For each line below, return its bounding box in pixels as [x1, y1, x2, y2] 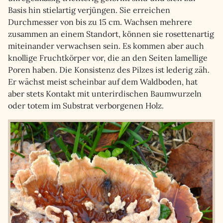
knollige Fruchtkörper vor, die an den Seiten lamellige [8, 53, 208, 63]
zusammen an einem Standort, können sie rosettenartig [8, 29, 214, 39]
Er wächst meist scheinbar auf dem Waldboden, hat [8, 77, 198, 87]
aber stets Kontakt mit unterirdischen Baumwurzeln [8, 89, 202, 99]
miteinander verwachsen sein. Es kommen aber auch [8, 41, 204, 51]
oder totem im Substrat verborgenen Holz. [8, 101, 164, 111]
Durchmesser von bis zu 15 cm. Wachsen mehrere [8, 17, 192, 27]
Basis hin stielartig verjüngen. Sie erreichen [8, 5, 170, 15]
